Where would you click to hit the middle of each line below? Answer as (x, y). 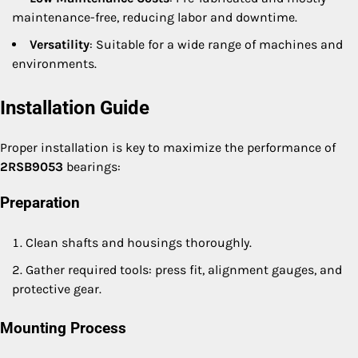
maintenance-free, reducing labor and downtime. (155, 18)
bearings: (92, 167)
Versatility (60, 45)
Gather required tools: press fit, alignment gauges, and (184, 269)
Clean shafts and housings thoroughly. (139, 242)
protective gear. (57, 288)
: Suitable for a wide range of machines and (216, 45)
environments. (54, 64)
